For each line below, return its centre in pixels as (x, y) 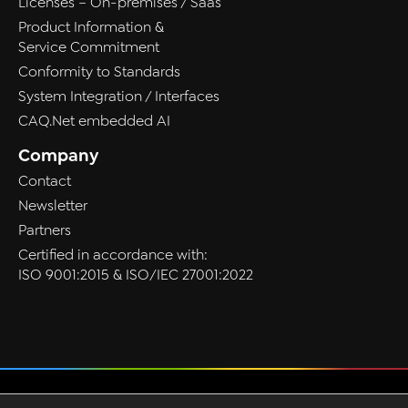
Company (58, 156)
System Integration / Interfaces (119, 97)
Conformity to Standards (99, 72)
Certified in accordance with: (113, 255)
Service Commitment (89, 48)
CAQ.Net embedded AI (94, 122)
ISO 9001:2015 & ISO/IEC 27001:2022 (136, 275)
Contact (45, 182)
